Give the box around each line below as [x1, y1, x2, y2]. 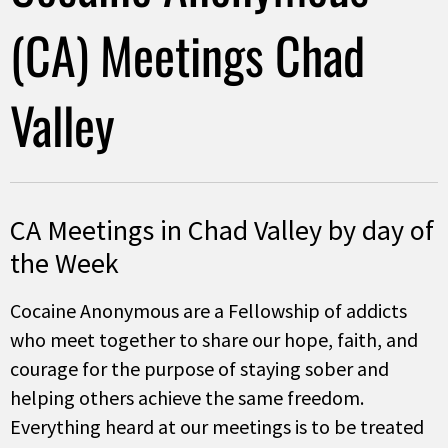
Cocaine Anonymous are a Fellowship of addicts [10, 297, 407, 323]
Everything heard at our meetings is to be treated [10, 413, 424, 439]
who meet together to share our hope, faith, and [10, 326, 418, 352]
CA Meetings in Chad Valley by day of [10, 211, 434, 248]
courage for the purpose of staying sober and [10, 355, 389, 381]
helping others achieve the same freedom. [10, 384, 364, 410]
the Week [10, 244, 119, 281]
